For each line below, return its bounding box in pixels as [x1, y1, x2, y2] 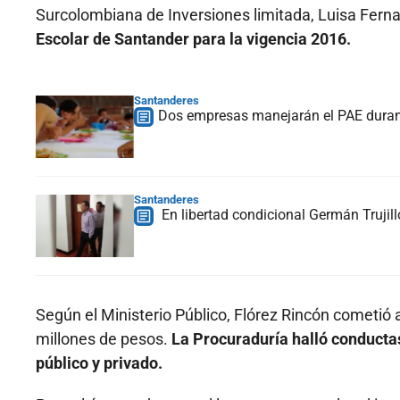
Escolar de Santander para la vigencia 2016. [36, 29, 351, 49]
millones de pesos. [36, 329, 171, 349]
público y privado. [36, 354, 162, 373]
